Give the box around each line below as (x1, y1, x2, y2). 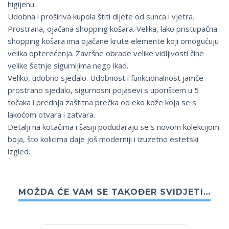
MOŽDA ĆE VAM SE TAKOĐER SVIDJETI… (18, 187, 211, 197)
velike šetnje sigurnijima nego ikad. (8, 60, 128, 71)
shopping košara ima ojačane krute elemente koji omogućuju (8, 36, 219, 47)
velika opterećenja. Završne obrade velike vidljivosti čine (8, 48, 204, 59)
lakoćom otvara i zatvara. (8, 109, 95, 120)
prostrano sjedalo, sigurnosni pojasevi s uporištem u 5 (8, 85, 199, 96)
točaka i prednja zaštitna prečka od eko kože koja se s (8, 97, 196, 108)
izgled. (8, 146, 30, 157)
